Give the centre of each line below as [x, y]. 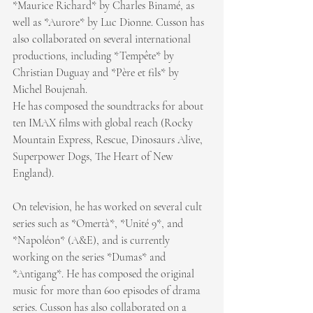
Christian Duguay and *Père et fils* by [97, 72]
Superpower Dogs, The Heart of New [94, 156]
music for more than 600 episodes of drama [108, 290]
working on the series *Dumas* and [90, 257]
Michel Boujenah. [50, 89]
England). [33, 173]
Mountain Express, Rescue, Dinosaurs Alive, [109, 139]
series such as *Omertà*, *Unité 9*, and [99, 223]
